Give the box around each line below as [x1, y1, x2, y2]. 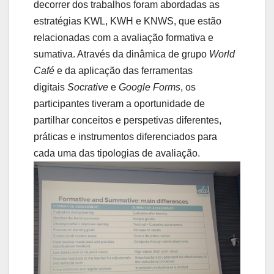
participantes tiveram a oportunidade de [34, 98, 205, 109]
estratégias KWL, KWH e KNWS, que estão [34, 16, 221, 27]
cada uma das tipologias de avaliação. [34, 148, 202, 159]
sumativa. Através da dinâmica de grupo [34, 49, 209, 60]
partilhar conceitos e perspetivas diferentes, [34, 115, 221, 126]
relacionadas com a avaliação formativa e [34, 32, 213, 43]
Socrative [67, 82, 108, 93]
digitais [34, 82, 67, 93]
